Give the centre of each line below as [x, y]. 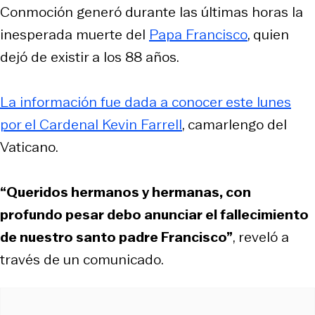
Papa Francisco [198, 34]
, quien [268, 34]
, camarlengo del [234, 124]
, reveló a [261, 237]
